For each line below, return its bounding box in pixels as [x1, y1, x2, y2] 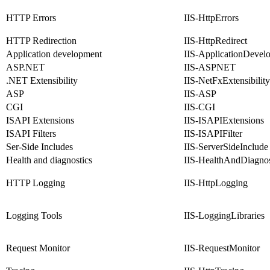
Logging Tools [6, 210, 62, 221]
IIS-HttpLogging [184, 178, 248, 189]
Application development [6, 49, 102, 60]
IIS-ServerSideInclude [184, 142, 268, 152]
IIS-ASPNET [184, 62, 236, 73]
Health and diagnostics [6, 155, 92, 166]
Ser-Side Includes [6, 142, 73, 152]
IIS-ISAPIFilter [184, 128, 242, 139]
